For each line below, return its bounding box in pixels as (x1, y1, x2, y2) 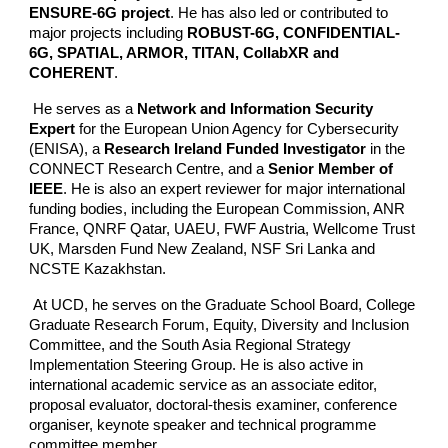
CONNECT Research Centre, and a (29, 161, 269, 177)
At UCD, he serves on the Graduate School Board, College (29, 297, 416, 313)
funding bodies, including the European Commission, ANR (29, 201, 406, 217)
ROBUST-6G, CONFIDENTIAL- (187, 25, 401, 41)
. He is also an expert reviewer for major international (63, 181, 406, 197)
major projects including (29, 25, 188, 41)
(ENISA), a (29, 141, 105, 157)
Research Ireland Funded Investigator (104, 141, 367, 157)
